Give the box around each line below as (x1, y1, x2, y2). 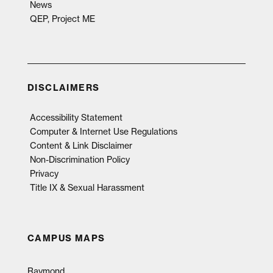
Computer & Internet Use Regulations (29, 126, 177, 137)
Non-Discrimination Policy (29, 154, 130, 165)
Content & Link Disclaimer (29, 140, 132, 151)
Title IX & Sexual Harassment (29, 182, 144, 193)
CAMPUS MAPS (27, 232, 105, 244)
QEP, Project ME (29, 13, 95, 24)
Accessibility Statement (29, 112, 122, 123)
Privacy (29, 168, 58, 179)
